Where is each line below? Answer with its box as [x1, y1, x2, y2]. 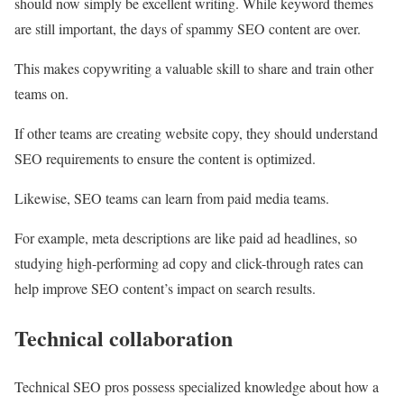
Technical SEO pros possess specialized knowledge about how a [14, 377, 379, 397]
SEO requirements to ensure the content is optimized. [14, 148, 316, 168]
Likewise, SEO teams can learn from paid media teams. [14, 188, 329, 207]
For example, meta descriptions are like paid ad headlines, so [14, 227, 357, 247]
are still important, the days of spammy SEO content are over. [14, 18, 361, 38]
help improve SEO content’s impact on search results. [14, 278, 316, 298]
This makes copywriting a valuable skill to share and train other [14, 58, 373, 78]
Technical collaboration [14, 321, 233, 353]
